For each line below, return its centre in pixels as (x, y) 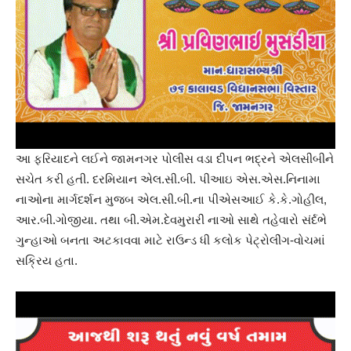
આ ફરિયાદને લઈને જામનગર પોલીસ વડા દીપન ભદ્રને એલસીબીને (175, 159)
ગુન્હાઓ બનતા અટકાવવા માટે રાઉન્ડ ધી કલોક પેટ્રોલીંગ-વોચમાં (170, 240)
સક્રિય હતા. (47, 261)
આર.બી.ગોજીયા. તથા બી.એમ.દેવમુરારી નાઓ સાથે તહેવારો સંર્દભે (171, 220)
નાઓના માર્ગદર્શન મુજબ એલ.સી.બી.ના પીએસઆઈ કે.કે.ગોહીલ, (171, 199)
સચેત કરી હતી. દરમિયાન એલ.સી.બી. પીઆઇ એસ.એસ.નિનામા (168, 179)
